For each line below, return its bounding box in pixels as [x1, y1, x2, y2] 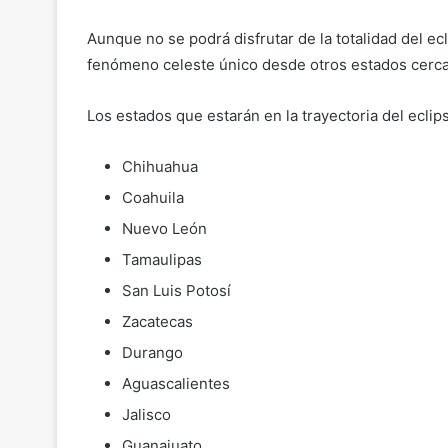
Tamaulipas [122, 250, 202, 270]
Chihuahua [122, 157, 198, 177]
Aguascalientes [122, 374, 230, 394]
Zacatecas [122, 312, 193, 332]
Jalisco [122, 405, 171, 425]
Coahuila [122, 188, 184, 208]
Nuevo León [122, 219, 207, 239]
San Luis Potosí [122, 281, 231, 301]
